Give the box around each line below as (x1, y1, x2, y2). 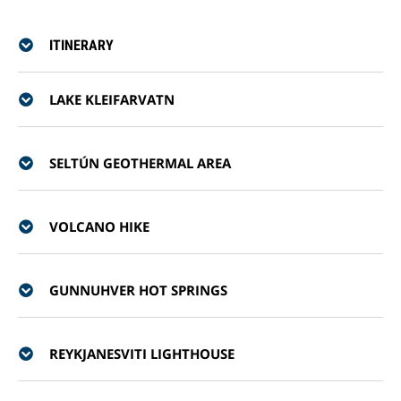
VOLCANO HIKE (49, 218, 149, 235)
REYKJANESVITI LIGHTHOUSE (49, 345, 235, 363)
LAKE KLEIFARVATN (49, 90, 175, 108)
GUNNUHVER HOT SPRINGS (49, 281, 227, 299)
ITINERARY (49, 36, 114, 54)
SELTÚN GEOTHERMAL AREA (49, 154, 231, 172)
